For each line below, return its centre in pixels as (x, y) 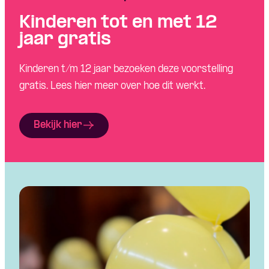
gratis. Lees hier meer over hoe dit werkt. (112, 86)
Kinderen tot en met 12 (118, 23)
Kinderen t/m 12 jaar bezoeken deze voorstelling (126, 69)
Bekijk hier (58, 125)
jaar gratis (65, 40)
